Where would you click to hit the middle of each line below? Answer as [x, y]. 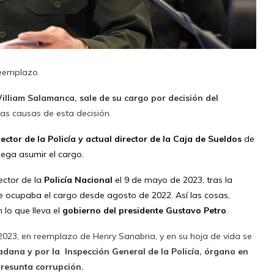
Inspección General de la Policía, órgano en [157, 251]
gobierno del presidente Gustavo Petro [144, 210]
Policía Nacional [80, 180]
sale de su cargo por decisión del [149, 98]
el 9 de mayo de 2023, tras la [174, 180]
